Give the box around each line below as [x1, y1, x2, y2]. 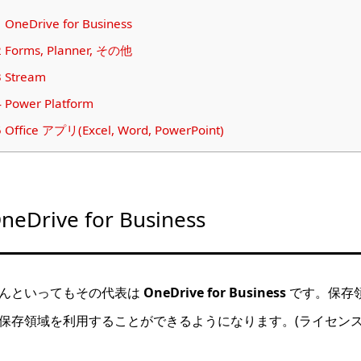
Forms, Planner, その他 [2, 42, 132, 59]
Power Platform [2, 95, 93, 112]
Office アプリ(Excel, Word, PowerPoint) [2, 122, 224, 139]
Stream [2, 68, 46, 85]
